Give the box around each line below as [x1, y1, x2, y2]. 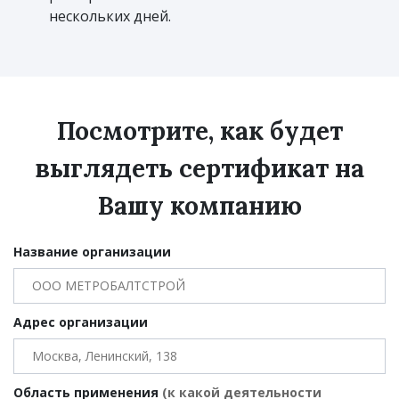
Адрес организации [13, 313, 148, 330]
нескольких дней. [49, 5, 171, 26]
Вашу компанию [97, 189, 302, 222]
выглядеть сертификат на [35, 151, 364, 184]
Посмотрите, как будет [56, 114, 343, 147]
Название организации [13, 242, 171, 260]
